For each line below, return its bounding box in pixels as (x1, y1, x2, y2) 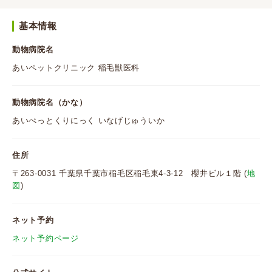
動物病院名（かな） (12, 98, 87, 107)
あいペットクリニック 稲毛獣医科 (12, 63, 140, 73)
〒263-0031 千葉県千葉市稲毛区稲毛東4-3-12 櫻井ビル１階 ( (12, 169, 247, 178)
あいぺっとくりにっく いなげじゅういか (12, 116, 165, 126)
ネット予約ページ (12, 234, 79, 243)
